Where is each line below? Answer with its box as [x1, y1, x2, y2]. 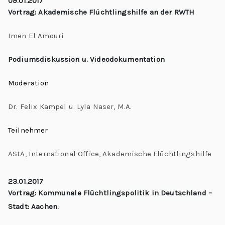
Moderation [8, 78, 49, 87]
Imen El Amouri [8, 31, 64, 40]
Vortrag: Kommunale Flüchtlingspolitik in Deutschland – [8, 188, 212, 197]
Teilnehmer [8, 126, 48, 135]
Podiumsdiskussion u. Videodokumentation [8, 55, 165, 64]
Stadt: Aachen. [8, 201, 59, 211]
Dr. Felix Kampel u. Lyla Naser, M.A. [8, 102, 132, 111]
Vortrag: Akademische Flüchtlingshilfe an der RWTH [8, 8, 195, 17]
